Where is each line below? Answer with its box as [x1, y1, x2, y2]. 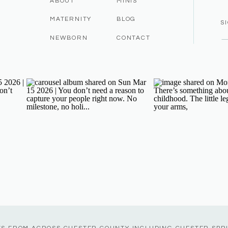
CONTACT [117, 35, 151, 41]
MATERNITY [50, 16, 92, 22]
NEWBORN [50, 35, 88, 41]
